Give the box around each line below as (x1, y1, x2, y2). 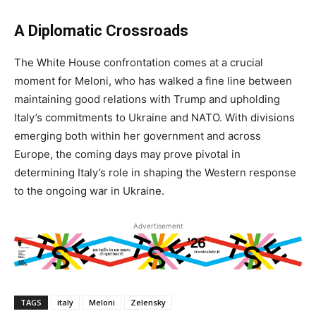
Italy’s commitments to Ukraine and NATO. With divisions (14, 111, 295, 125)
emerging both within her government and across (14, 129, 261, 143)
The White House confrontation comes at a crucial (14, 56, 263, 70)
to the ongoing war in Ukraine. (14, 184, 164, 198)
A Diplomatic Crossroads (14, 22, 188, 40)
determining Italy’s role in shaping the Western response (14, 166, 296, 180)
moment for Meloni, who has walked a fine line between (14, 74, 292, 88)
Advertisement (133, 221, 183, 231)
